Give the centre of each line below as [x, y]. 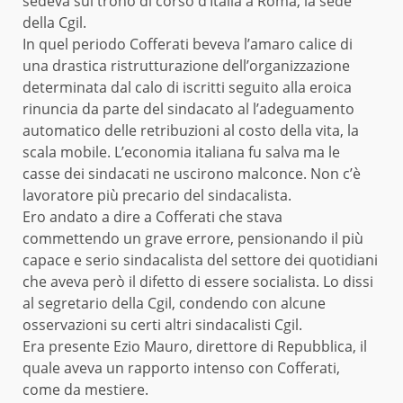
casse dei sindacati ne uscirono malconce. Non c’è [192, 173]
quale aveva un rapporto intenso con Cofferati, [181, 367]
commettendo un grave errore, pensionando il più [193, 238]
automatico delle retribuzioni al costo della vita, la [191, 130]
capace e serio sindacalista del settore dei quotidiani [200, 260]
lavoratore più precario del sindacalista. [157, 195]
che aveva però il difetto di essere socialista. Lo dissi [198, 281]
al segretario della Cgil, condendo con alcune [174, 303]
